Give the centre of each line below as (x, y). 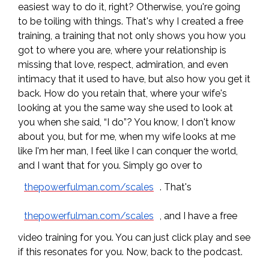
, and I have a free (198, 216)
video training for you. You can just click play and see (134, 238)
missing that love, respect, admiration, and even (123, 65)
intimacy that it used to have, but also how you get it (134, 79)
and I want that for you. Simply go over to (110, 166)
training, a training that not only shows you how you (132, 36)
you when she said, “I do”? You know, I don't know (127, 122)
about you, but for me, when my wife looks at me (127, 137)
